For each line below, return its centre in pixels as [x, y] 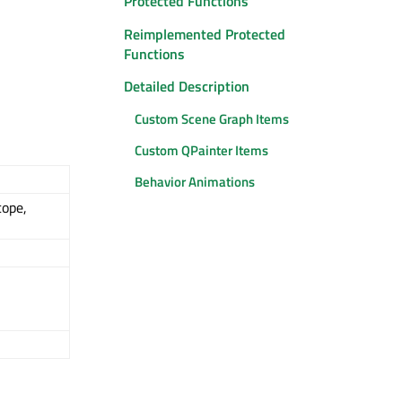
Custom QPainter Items [201, 150]
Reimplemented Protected [205, 34]
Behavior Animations [195, 182]
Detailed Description [187, 87]
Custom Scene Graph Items [212, 118]
